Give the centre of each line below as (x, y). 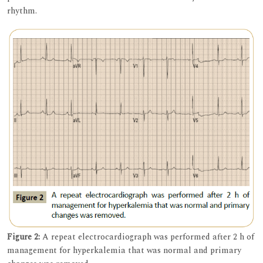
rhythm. (22, 11)
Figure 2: (23, 237)
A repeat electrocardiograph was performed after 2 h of (147, 237)
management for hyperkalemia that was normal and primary (124, 250)
